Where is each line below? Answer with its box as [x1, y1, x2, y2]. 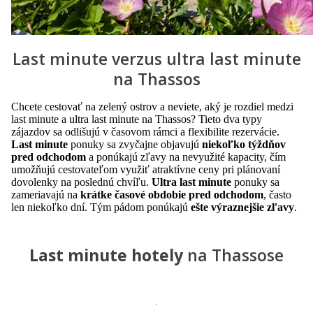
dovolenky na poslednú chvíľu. [11, 176, 152, 188]
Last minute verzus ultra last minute [12, 48, 301, 70]
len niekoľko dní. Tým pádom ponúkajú [11, 201, 191, 213]
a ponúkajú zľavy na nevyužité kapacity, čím [89, 151, 286, 163]
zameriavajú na [11, 189, 80, 201]
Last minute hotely [29, 244, 187, 266]
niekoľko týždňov [202, 138, 286, 150]
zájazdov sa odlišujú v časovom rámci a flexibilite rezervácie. [11, 126, 279, 138]
